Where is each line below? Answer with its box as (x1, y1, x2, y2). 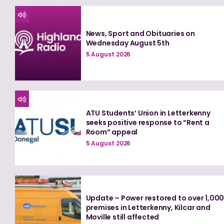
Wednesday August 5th (85, 37, 169, 48)
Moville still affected (85, 211, 159, 222)
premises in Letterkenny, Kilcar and (85, 202, 210, 212)
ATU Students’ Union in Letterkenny (85, 108, 210, 118)
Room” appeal (85, 127, 138, 137)
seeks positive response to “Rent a (85, 117, 209, 128)
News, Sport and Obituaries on (85, 28, 195, 38)
